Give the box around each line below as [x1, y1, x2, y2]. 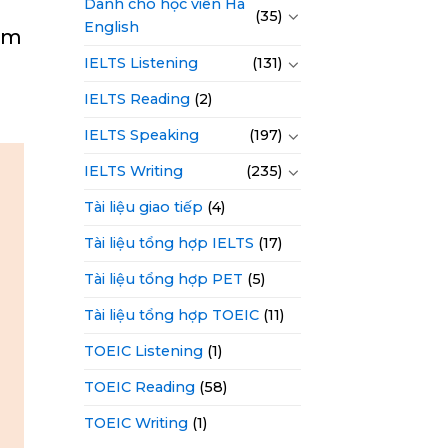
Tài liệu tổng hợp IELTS [83, 234, 254, 253]
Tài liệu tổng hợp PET [83, 270, 243, 289]
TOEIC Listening [83, 342, 203, 361]
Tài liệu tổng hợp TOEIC [83, 306, 259, 325]
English [83, 18, 139, 37]
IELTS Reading [83, 90, 190, 109]
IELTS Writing [83, 162, 183, 181]
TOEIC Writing [83, 414, 188, 433]
